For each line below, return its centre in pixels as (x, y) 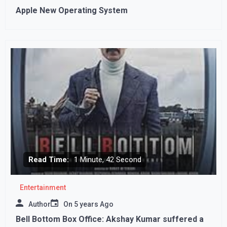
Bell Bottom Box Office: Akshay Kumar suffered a (110, 219)
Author (40, 204)
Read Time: (49, 159)
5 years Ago (94, 204)
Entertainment (43, 187)
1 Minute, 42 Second (108, 159)
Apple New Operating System (72, 10)
